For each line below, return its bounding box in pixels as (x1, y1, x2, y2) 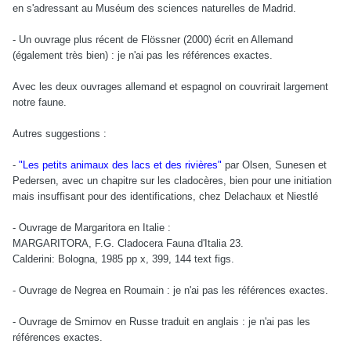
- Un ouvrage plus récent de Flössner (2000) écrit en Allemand (13, 34, 293, 46)
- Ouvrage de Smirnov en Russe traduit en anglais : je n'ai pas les (13, 316, 310, 328)
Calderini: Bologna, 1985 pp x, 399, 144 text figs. (13, 253, 234, 266)
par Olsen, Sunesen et (222, 159, 327, 172)
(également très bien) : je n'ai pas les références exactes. (13, 49, 273, 62)
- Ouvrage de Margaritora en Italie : (13, 222, 171, 234)
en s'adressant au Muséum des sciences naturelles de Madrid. (13, 2, 296, 15)
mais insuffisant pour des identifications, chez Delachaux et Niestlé (13, 190, 318, 203)
